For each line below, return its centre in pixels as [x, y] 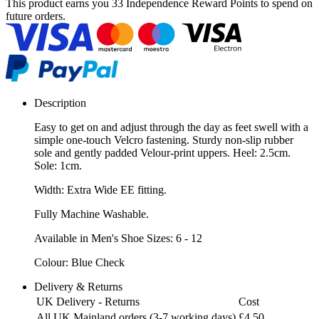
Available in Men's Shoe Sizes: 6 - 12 [118, 238]
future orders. [36, 16]
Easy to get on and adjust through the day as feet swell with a [171, 127]
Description [60, 103]
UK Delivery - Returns [88, 301]
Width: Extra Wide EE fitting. [100, 189]
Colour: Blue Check [79, 262]
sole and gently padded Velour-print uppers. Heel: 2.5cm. [162, 152]
